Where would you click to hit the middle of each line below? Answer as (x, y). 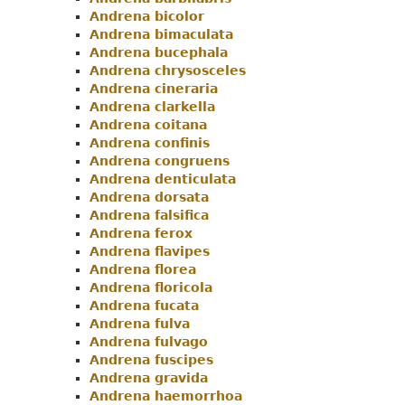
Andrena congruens (160, 161)
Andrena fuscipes (151, 360)
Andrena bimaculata (161, 35)
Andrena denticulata (163, 179)
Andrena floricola (151, 288)
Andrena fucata (144, 306)
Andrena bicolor (147, 17)
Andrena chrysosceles (168, 71)
